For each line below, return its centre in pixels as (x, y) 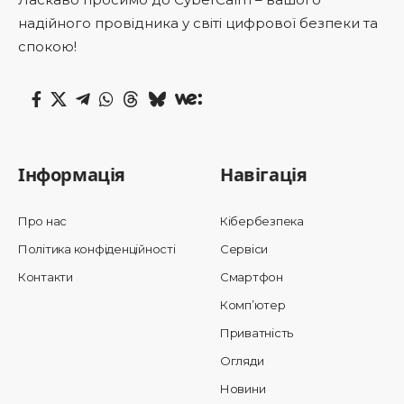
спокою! (47, 46)
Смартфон (252, 276)
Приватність (257, 332)
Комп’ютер (253, 304)
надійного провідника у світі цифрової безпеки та (198, 23)
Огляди (242, 360)
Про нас (43, 220)
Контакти (46, 276)
